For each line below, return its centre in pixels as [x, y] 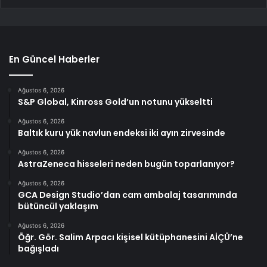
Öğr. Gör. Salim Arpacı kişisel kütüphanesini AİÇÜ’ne [131, 237]
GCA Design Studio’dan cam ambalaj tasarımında [128, 195]
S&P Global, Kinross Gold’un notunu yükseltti [115, 102]
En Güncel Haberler [54, 60]
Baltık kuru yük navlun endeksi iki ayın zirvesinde [122, 133]
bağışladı [38, 249]
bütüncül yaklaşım [58, 207]
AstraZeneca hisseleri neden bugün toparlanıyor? [126, 164]
